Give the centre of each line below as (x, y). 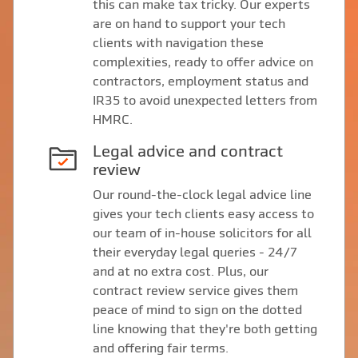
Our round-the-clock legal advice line (202, 195)
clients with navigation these (178, 43)
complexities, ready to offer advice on (203, 62)
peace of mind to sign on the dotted (197, 310)
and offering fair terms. (160, 348)
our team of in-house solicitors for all (202, 233)
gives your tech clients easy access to (203, 214)
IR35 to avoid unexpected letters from (205, 100)
